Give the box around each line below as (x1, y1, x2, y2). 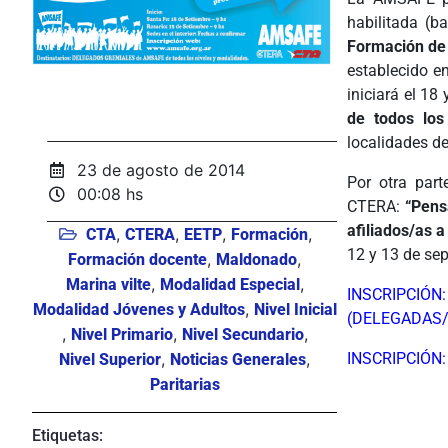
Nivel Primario (70, 324, 173, 344)
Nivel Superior (59, 349, 161, 369)
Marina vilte (65, 274, 151, 294)
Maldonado (216, 249, 297, 269)
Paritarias (149, 374, 220, 394)
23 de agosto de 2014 (77, 159, 246, 180)
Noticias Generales (170, 349, 306, 369)
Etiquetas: (32, 425, 103, 445)
